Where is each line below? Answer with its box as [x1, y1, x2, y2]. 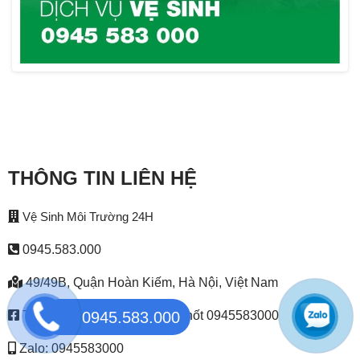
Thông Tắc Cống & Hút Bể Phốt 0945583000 [18, 309, 279, 323]
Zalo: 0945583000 [18, 342, 124, 356]
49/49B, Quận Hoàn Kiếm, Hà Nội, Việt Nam [22, 276, 278, 290]
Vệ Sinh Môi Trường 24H [22, 210, 153, 224]
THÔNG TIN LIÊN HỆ [7, 167, 197, 190]
